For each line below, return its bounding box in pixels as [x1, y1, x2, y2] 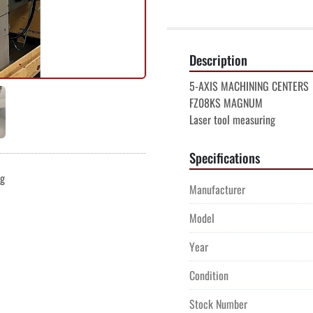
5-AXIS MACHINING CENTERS [189, 78, 309, 94]
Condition [189, 267, 228, 284]
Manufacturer [189, 181, 245, 198]
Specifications [189, 148, 260, 167]
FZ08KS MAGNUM [189, 94, 263, 111]
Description [189, 50, 247, 69]
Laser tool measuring [189, 111, 275, 128]
